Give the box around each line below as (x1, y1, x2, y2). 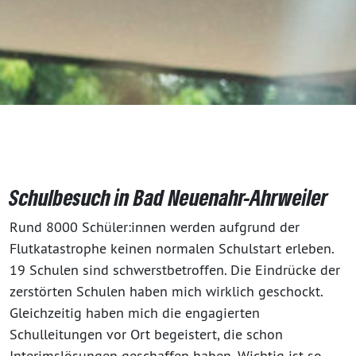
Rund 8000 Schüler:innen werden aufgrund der (10, 217, 300, 236)
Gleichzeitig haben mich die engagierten (10, 303, 260, 322)
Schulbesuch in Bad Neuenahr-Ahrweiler (10, 183, 328, 211)
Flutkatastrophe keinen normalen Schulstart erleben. (10, 238, 334, 257)
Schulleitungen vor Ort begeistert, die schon (10, 324, 283, 343)
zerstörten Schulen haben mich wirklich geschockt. (10, 281, 323, 300)
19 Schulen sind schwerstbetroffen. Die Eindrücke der (10, 260, 340, 279)
